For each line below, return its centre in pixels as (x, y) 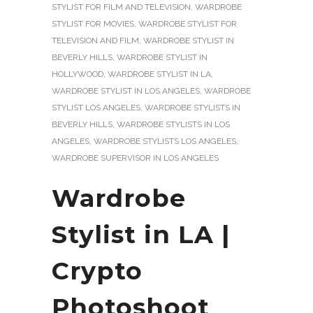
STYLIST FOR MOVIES (93, 23)
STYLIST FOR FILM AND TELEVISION (121, 7)
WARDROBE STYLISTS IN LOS (173, 124)
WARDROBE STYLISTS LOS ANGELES (165, 141)
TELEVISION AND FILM (95, 40)
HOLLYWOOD (78, 74)
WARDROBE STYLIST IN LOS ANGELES (126, 90)
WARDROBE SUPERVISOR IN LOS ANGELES (135, 158)
